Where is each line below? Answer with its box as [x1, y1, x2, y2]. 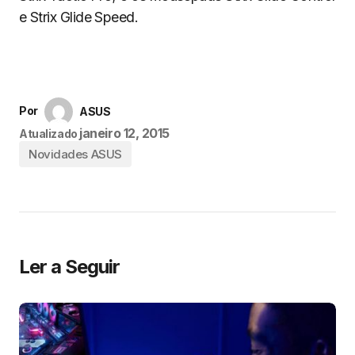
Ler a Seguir [19, 255, 120, 278]
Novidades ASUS [29, 147, 122, 162]
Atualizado [19, 127, 78, 140]
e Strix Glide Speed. [19, 9, 139, 25]
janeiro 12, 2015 [79, 125, 170, 141]
